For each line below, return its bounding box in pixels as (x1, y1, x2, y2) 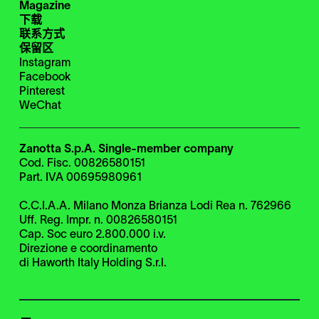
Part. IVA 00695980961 (19, 173, 142, 184)
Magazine (19, 1, 70, 12)
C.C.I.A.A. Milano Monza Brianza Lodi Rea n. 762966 (19, 202, 291, 212)
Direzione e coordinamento (19, 244, 157, 255)
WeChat (19, 101, 61, 112)
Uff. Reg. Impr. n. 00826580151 (19, 216, 177, 226)
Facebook (19, 73, 70, 83)
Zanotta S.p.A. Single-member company (19, 145, 234, 155)
